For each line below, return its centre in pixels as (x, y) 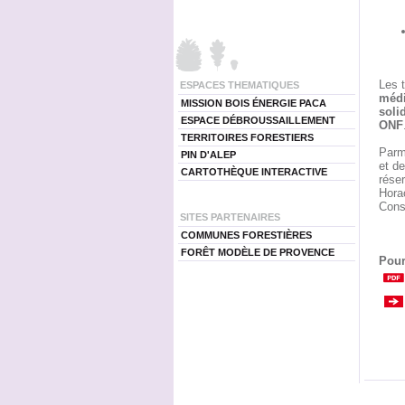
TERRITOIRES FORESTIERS (247, 137)
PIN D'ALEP (208, 155)
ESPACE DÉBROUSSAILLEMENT (258, 120)
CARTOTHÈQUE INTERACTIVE (254, 172)
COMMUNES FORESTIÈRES (246, 235)
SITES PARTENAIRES (230, 217)
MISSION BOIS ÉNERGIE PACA (253, 103)
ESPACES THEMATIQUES (239, 85)
